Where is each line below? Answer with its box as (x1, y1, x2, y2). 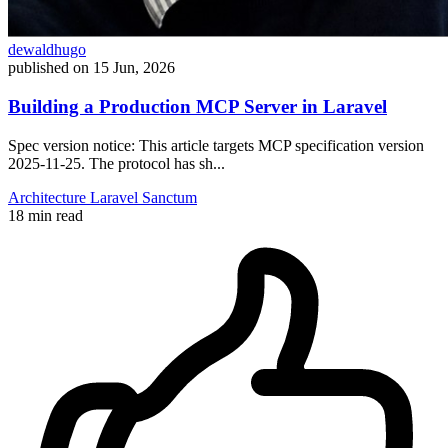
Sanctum (142, 188, 197, 206)
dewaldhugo (8, 41, 86, 59)
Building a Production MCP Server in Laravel (8, 96, 387, 118)
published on (8, 59, 89, 77)
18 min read (8, 206, 83, 224)
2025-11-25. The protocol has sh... (8, 154, 225, 172)
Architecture (8, 188, 90, 206)
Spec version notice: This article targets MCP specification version (8, 136, 424, 154)
